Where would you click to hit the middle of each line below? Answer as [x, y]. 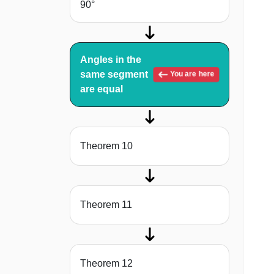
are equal [102, 89]
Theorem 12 [106, 264]
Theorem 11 [106, 205]
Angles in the [111, 60]
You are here [191, 74]
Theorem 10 [106, 146]
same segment [114, 75]
